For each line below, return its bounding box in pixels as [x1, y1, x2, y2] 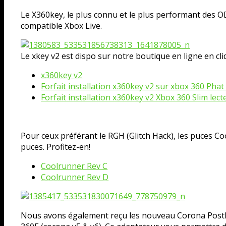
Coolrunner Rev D [41, 171, 109, 183]
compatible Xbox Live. [21, 20, 102, 31]
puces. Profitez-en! [21, 141, 91, 152]
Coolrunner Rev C [41, 160, 108, 172]
